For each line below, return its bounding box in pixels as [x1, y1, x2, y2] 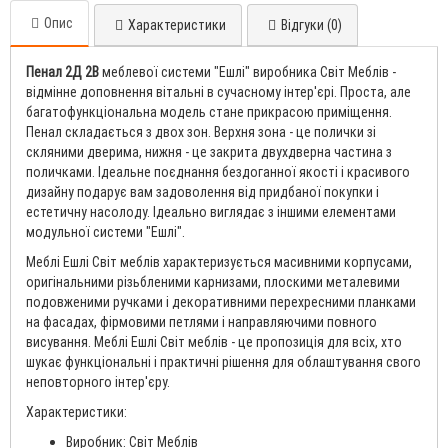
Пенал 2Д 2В [26, 62, 99, 81]
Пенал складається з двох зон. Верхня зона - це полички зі [26, 122, 376, 141]
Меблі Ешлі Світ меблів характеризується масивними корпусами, [26, 252, 412, 271]
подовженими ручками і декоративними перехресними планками [26, 292, 416, 311]
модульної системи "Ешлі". [26, 222, 185, 241]
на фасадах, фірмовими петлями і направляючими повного [26, 312, 377, 331]
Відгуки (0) [281, 15, 342, 34]
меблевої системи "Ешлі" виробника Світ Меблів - [99, 62, 396, 81]
